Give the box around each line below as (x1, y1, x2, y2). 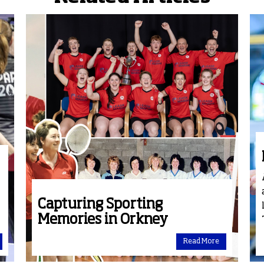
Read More (183, 238, 219, 246)
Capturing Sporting (37, 197, 163, 212)
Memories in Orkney (37, 213, 168, 227)
